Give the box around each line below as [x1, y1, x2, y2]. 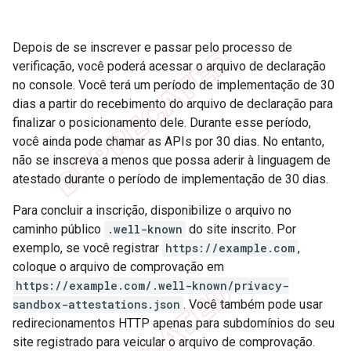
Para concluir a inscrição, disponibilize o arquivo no [13, 202, 291, 218]
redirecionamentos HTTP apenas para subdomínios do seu [13, 315, 335, 331]
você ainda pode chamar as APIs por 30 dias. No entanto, [13, 133, 324, 149]
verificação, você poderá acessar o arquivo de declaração [13, 58, 326, 74]
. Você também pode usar [183, 296, 323, 312]
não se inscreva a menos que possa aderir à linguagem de [13, 152, 331, 168]
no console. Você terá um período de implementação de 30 [13, 77, 335, 92]
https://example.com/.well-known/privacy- [16, 277, 289, 293]
